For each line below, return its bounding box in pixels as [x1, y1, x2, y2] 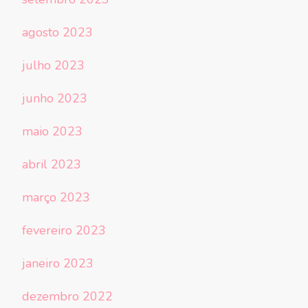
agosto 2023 [22, 24, 93, 41]
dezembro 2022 [22, 288, 113, 305]
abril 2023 [22, 156, 81, 173]
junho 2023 [22, 90, 87, 107]
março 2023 [22, 189, 90, 206]
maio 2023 [22, 123, 82, 140]
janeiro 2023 [22, 255, 93, 272]
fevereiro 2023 [22, 222, 106, 239]
